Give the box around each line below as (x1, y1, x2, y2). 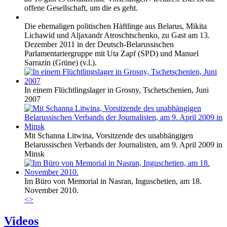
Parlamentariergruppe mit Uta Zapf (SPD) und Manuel (24, 49, 199, 58)
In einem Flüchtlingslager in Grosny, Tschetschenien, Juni (24, 86, 209, 95)
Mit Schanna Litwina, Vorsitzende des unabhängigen (24, 131, 193, 140)
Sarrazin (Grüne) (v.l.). (24, 58, 97, 67)
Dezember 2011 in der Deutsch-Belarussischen (24, 40, 174, 49)
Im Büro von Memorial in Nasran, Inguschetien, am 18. (24, 177, 202, 186)
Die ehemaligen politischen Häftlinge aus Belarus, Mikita (24, 22, 207, 31)
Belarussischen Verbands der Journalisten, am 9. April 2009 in (24, 140, 222, 149)
